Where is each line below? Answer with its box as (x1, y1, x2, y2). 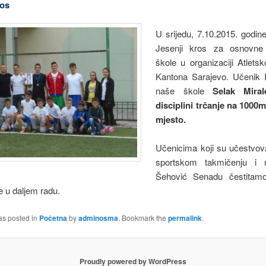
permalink (167, 212, 202, 223)
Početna (39, 212, 67, 223)
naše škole (156, 84, 213, 97)
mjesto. (156, 112, 186, 126)
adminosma (78, 212, 118, 223)
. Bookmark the (118, 212, 168, 223)
